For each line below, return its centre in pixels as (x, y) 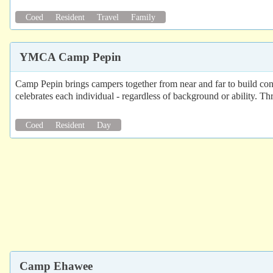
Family (143, 17)
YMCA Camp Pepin (70, 57)
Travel (108, 17)
